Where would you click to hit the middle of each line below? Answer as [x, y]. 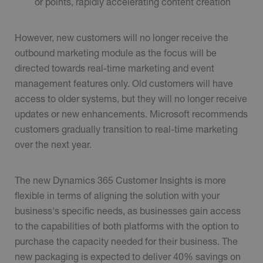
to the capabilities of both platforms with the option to [127, 225]
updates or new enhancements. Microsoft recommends [131, 113]
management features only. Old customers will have [124, 83]
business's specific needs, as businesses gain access [128, 210]
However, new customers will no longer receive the [122, 37]
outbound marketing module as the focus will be [116, 52]
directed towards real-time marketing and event [114, 68]
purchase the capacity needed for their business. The [126, 241]
